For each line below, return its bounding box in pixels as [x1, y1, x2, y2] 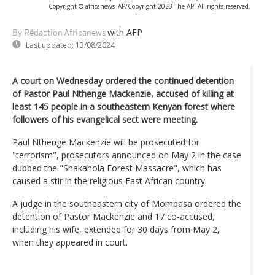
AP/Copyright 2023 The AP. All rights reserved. [118, 1, 250, 10]
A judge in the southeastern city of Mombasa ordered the [12, 197, 241, 209]
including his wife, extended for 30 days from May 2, [12, 223, 220, 235]
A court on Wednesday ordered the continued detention [12, 74, 234, 87]
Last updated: [26, 39, 74, 50]
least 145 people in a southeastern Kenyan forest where [12, 100, 235, 112]
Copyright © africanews [48, 1, 115, 10]
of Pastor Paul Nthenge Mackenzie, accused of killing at [12, 87, 234, 99]
